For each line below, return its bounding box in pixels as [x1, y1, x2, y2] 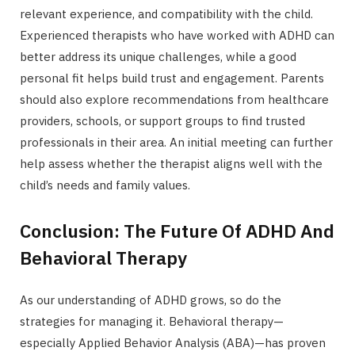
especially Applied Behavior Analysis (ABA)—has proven [20, 335, 326, 351]
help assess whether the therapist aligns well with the [20, 155, 323, 171]
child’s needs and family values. [20, 177, 190, 193]
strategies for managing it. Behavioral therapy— [20, 314, 284, 330]
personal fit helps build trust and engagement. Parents [20, 70, 324, 86]
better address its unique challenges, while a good [20, 48, 296, 64]
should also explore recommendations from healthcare [20, 91, 329, 107]
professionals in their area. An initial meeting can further [20, 134, 333, 150]
